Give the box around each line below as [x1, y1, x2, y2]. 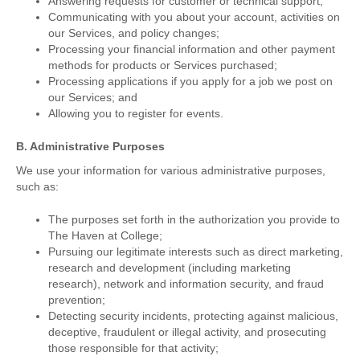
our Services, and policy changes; [48, 27, 219, 40]
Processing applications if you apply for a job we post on [48, 75, 333, 88]
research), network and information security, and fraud [48, 277, 324, 291]
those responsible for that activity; [48, 342, 219, 355]
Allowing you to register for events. [48, 107, 223, 121]
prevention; [48, 293, 105, 307]
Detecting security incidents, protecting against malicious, [48, 309, 338, 323]
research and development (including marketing [48, 261, 291, 275]
